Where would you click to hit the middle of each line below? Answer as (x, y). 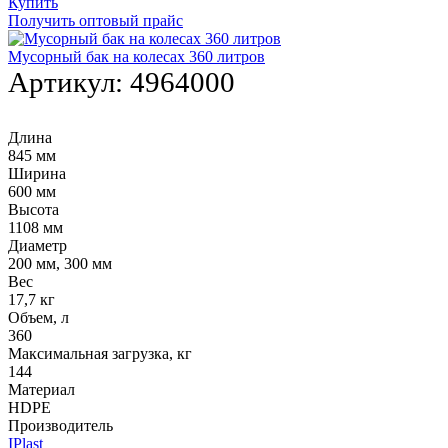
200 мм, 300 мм (60, 264)
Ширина (37, 174)
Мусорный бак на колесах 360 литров (136, 57)
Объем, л (38, 318)
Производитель (60, 426)
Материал (41, 390)
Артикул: (69, 82)
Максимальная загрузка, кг (100, 354)
